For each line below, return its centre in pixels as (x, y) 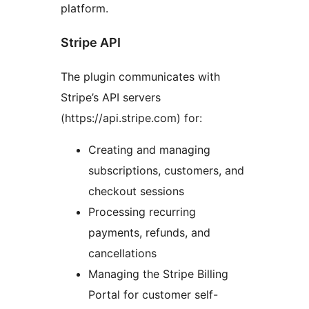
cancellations (122, 253)
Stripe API (91, 42)
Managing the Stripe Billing (158, 273)
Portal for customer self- (153, 294)
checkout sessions (136, 191)
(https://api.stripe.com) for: (131, 118)
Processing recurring (142, 211)
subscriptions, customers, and (166, 170)
